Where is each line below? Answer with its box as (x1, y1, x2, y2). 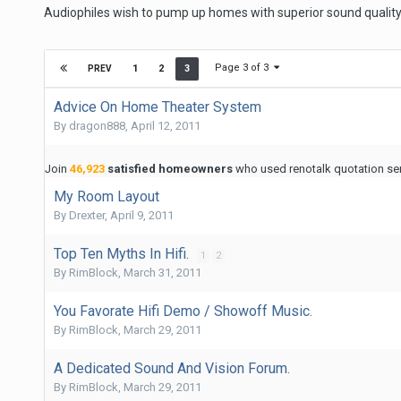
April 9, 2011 (109, 208, 174, 222)
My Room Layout (53, 187, 159, 205)
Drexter (68, 208, 105, 222)
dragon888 (68, 118, 125, 132)
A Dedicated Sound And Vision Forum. (53, 359, 290, 377)
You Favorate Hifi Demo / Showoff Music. (53, 302, 312, 320)
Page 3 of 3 (214, 62, 274, 74)
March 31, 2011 (123, 265, 201, 279)
